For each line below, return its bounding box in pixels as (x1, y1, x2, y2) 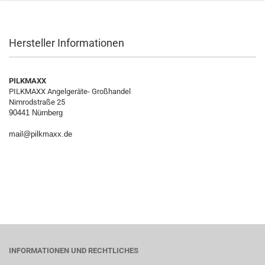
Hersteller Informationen (9, 37, 124, 49)
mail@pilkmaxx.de (9, 130, 72, 138)
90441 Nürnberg (9, 108, 63, 117)
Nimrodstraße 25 (9, 98, 65, 106)
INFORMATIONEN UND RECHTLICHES (9, 246, 138, 255)
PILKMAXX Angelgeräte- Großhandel (9, 87, 131, 96)
